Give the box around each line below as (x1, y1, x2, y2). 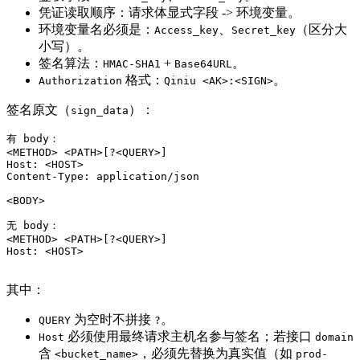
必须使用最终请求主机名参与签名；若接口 (64, 329, 315, 343)
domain (315, 330, 354, 343)
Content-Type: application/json (6, 170, 199, 182)
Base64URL (174, 57, 232, 70)
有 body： (6, 132, 59, 145)
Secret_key (231, 23, 296, 36)
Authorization (39, 74, 122, 87)
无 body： (6, 219, 59, 231)
